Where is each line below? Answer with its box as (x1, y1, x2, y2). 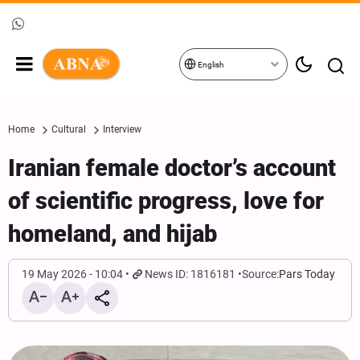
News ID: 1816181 (145, 268, 236, 280)
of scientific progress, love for (8, 187, 324, 215)
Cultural (51, 124, 86, 135)
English (196, 60, 224, 69)
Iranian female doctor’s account (8, 154, 336, 182)
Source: (242, 268, 280, 280)
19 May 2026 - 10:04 (22, 268, 123, 280)
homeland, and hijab (8, 220, 217, 247)
